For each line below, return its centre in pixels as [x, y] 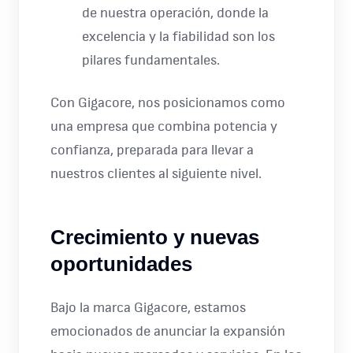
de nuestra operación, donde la [175, 13]
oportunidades [121, 264]
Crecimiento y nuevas [155, 237]
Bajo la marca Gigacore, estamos [148, 308]
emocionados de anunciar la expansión [168, 332]
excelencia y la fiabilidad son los [178, 37]
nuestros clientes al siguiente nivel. [156, 174]
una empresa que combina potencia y [164, 127]
